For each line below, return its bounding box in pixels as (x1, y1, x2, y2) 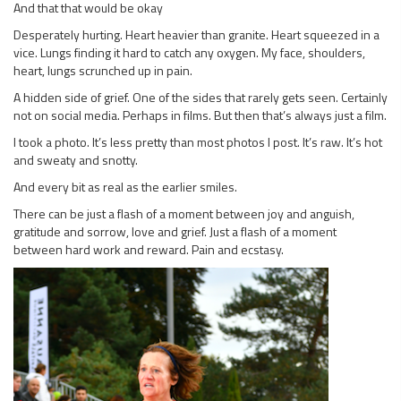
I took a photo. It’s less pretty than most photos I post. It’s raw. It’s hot (13, 132, 382, 151)
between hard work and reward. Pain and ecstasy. (13, 239, 284, 259)
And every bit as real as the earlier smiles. (13, 176, 237, 196)
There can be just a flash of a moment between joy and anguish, (13, 203, 354, 223)
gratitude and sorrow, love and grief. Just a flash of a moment (13, 221, 337, 241)
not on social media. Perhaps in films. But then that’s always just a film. (13, 105, 387, 124)
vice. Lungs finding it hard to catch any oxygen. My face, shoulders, (13, 42, 365, 62)
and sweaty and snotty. (13, 149, 138, 169)
